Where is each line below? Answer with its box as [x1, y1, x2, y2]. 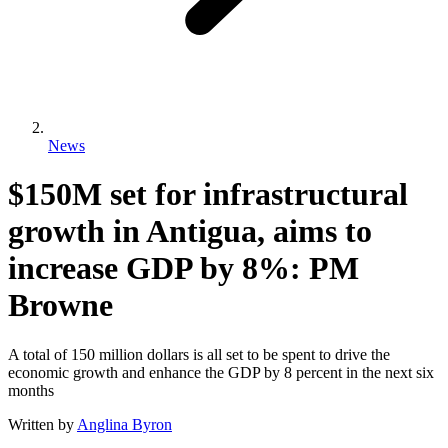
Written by [8, 415, 74, 433]
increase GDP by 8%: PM [8, 250, 359, 287]
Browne [8, 287, 113, 324]
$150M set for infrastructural [8, 176, 408, 213]
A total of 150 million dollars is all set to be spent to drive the [8, 345, 390, 363]
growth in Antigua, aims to [8, 213, 372, 250]
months [8, 381, 54, 399]
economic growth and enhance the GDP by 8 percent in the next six [8, 363, 434, 381]
